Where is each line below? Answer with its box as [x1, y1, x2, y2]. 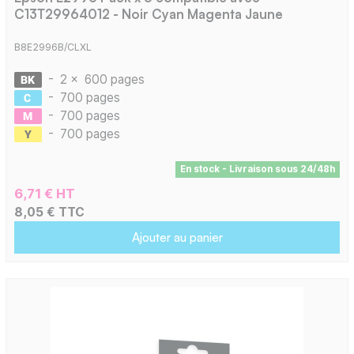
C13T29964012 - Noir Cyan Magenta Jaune [13, 6, 283, 23]
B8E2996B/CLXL [13, 40, 92, 53]
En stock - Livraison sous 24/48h [179, 163, 335, 175]
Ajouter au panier [131, 228, 223, 245]
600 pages [84, 71, 145, 87]
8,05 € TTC [13, 204, 85, 220]
